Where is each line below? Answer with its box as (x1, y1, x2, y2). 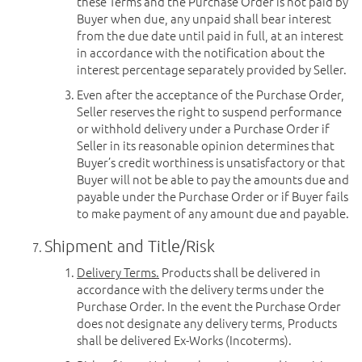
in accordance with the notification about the (77, 44, 325, 61)
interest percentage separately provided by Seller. (77, 61, 347, 78)
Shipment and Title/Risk (44, 236, 215, 255)
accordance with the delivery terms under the (77, 280, 324, 297)
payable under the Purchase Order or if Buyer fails (77, 187, 348, 204)
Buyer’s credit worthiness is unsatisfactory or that (77, 154, 345, 170)
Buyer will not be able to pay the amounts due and (77, 170, 349, 187)
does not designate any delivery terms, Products (77, 314, 337, 331)
